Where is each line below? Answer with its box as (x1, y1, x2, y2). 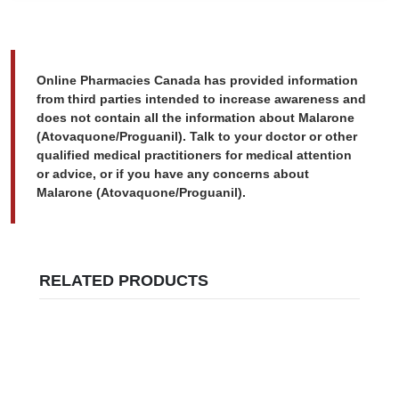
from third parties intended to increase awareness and (37, 91, 366, 106)
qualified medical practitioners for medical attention (37, 147, 352, 162)
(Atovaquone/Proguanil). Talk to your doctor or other (37, 128, 357, 143)
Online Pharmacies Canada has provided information (37, 72, 358, 87)
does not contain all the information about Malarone (37, 110, 354, 125)
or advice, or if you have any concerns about (37, 166, 309, 181)
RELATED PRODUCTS (39, 270, 208, 289)
